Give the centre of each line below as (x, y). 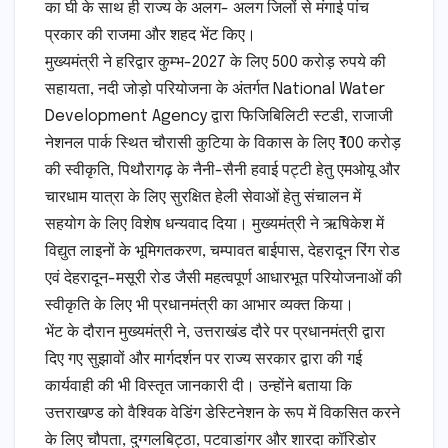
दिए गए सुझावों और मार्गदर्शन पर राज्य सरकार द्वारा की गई (203, 360)
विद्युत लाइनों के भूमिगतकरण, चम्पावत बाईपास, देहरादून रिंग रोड (222, 252)
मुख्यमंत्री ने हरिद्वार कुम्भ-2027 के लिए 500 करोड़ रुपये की (215, 63)
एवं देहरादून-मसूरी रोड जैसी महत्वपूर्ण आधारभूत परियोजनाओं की (223, 279)
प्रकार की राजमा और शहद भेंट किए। (150, 36)
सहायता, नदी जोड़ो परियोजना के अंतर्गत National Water (215, 90)
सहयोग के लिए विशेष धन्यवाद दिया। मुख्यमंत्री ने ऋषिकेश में (214, 225)
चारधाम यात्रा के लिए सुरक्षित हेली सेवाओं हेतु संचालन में (203, 198)
